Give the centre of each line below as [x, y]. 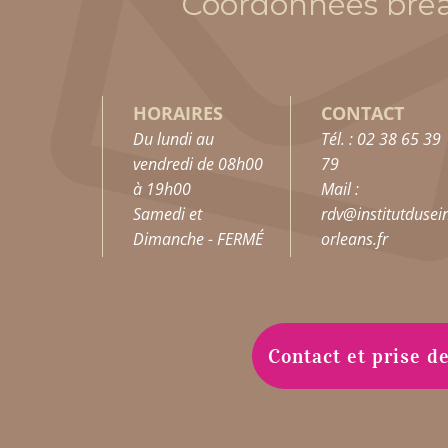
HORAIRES [178, 113]
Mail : [339, 189]
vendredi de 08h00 [198, 164]
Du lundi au [173, 139]
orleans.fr [354, 239]
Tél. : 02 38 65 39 [380, 139]
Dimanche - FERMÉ [198, 239]
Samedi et [167, 214]
